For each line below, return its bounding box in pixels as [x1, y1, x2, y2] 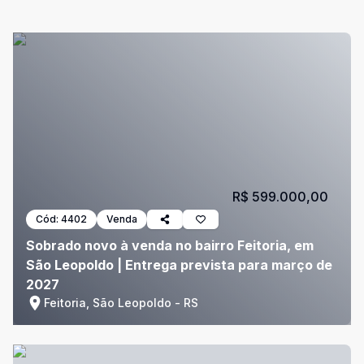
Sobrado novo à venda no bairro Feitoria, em [26, 237, 314, 253]
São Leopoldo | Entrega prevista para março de [26, 257, 332, 273]
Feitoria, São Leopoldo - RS [44, 296, 198, 310]
